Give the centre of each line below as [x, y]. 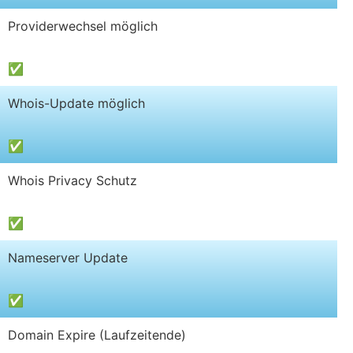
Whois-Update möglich [76, 103]
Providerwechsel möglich [83, 26]
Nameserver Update [68, 257]
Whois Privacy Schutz [72, 180]
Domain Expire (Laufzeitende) [97, 334]
